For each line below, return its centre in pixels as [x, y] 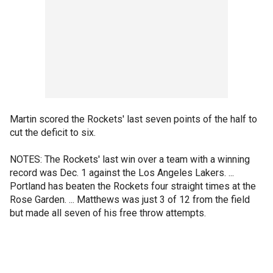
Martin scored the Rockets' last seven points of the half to [133, 119]
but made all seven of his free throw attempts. [108, 213]
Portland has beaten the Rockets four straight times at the [133, 186]
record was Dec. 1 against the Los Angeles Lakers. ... [122, 173]
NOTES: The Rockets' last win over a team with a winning [130, 159]
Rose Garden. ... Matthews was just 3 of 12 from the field [130, 200]
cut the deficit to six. [53, 133]
